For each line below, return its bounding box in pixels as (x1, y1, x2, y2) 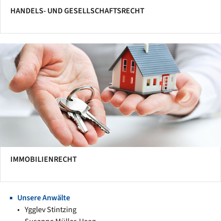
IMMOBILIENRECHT (10, 154, 77, 165)
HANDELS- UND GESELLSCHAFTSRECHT (10, 5, 145, 16)
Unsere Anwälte (17, 192, 70, 203)
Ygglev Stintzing (25, 204, 76, 215)
